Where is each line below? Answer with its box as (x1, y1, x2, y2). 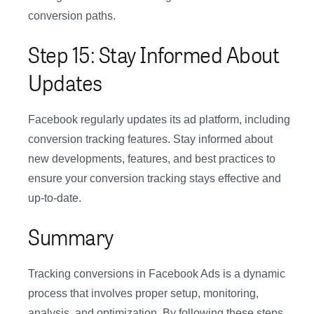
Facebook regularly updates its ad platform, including (28, 114, 290, 126)
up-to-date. (28, 192, 81, 205)
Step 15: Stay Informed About (28, 36, 279, 72)
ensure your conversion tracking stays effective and (28, 172, 281, 185)
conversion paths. (28, 10, 116, 22)
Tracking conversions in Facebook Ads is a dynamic (28, 268, 285, 280)
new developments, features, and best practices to (28, 153, 275, 165)
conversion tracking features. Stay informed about (28, 133, 273, 146)
